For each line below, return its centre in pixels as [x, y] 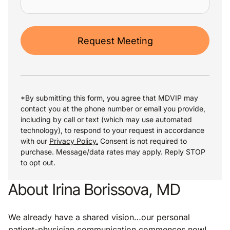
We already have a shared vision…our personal [99, 217]
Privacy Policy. [74, 141]
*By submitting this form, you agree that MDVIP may [109, 98]
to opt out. [40, 162]
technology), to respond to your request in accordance [112, 130]
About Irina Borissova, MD [94, 189]
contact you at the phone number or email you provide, [113, 109]
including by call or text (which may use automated [106, 119]
